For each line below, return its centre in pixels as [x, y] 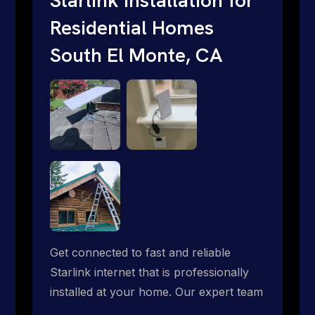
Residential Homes [132, 27]
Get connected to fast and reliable [140, 252]
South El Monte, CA [136, 54]
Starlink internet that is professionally [149, 272]
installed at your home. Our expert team [156, 291]
